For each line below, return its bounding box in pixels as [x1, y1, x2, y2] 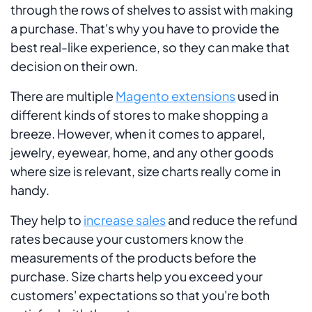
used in [235, 88, 279, 104]
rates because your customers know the [10, 231, 244, 247]
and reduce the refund [166, 212, 297, 228]
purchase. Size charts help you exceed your [10, 268, 263, 284]
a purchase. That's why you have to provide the [10, 20, 279, 36]
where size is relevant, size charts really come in [10, 163, 281, 179]
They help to [10, 212, 84, 228]
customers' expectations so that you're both [10, 287, 270, 303]
